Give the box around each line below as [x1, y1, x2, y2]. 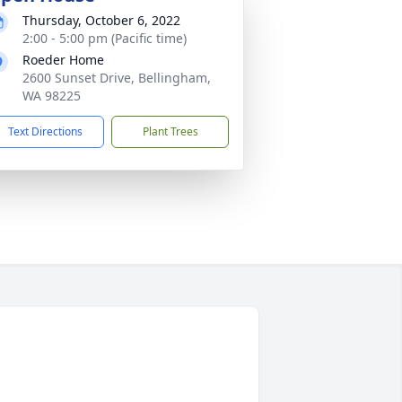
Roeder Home [22, 51, 104, 68]
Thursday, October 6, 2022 [22, 12, 180, 29]
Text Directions [8, 124, 83, 139]
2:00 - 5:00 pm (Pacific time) [22, 30, 187, 47]
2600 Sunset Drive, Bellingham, [22, 69, 211, 86]
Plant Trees [142, 124, 198, 139]
